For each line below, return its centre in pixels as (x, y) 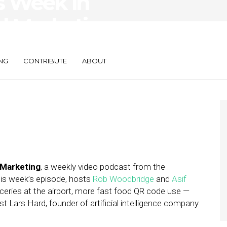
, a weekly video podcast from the (103, 167)
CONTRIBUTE (45, 61)
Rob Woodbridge (123, 179)
